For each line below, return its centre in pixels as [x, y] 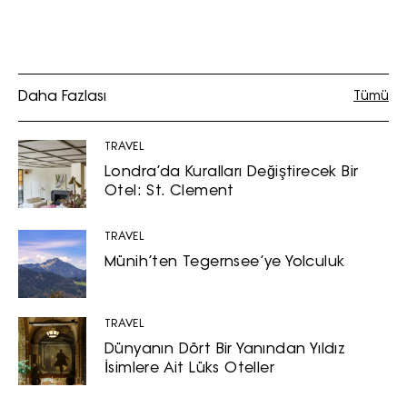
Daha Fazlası [62, 97]
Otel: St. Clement [169, 191]
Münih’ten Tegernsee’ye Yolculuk [225, 262]
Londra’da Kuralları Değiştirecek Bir [232, 172]
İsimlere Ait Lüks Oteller [189, 368]
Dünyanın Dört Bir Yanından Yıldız [225, 349]
